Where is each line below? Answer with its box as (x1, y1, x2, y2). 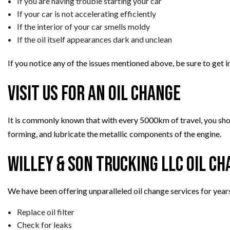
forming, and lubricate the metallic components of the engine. (8, 128, 221, 139)
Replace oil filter (16, 206, 74, 217)
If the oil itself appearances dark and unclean (16, 34, 172, 44)
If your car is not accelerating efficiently (16, 8, 156, 18)
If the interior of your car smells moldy (16, 21, 150, 31)
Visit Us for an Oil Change (8, 81, 181, 106)
